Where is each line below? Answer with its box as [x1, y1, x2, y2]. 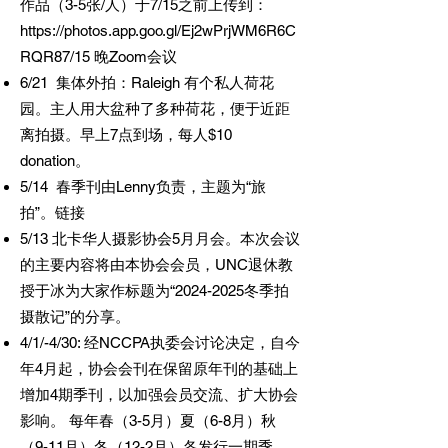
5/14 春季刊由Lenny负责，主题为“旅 [20, 178, 266, 195]
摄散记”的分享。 [20, 308, 130, 325]
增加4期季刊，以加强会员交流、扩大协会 [20, 386, 298, 403]
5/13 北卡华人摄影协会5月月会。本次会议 [20, 230, 300, 247]
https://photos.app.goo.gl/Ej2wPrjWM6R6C [20, 22, 296, 39]
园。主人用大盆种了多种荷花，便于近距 [20, 100, 290, 117]
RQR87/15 [20, 48, 90, 65]
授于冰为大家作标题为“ [20, 282, 175, 299]
